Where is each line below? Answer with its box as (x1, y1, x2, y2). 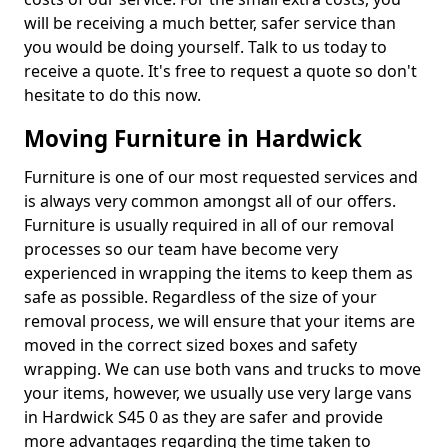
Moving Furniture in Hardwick (24, 123, 362, 155)
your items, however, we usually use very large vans (24, 382, 412, 405)
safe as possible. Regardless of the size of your (24, 286, 377, 309)
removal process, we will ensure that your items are (24, 310, 415, 333)
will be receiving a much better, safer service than (24, 12, 396, 35)
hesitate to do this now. (24, 84, 201, 107)
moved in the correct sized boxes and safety (24, 334, 357, 357)
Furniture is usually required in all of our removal (24, 214, 394, 237)
